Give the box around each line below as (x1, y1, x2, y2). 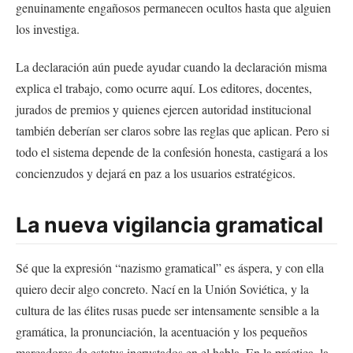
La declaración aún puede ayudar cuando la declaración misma (16, 58, 327, 75)
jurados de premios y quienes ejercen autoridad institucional (16, 100, 311, 117)
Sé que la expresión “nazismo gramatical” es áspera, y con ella (16, 258, 324, 276)
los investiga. (16, 20, 80, 38)
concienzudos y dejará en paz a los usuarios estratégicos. (16, 164, 295, 181)
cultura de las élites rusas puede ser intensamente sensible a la (16, 301, 319, 318)
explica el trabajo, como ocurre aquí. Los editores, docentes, (16, 79, 312, 96)
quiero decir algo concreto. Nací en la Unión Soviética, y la (16, 280, 309, 297)
